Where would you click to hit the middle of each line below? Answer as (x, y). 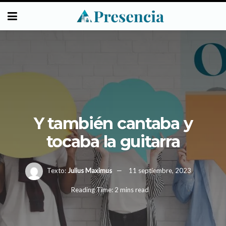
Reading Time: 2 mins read (110, 190)
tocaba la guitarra (113, 141)
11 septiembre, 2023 (160, 170)
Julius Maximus (90, 170)
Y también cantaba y (113, 123)
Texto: (56, 170)
